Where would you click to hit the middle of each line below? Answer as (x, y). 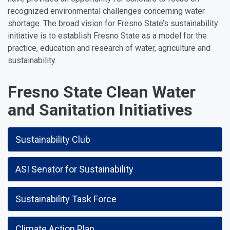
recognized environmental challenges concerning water (106, 11)
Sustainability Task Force (66, 199)
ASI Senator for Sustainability (74, 169)
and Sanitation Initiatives (100, 110)
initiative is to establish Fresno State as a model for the (107, 36)
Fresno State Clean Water (102, 92)
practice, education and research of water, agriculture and (109, 48)
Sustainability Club (53, 139)
